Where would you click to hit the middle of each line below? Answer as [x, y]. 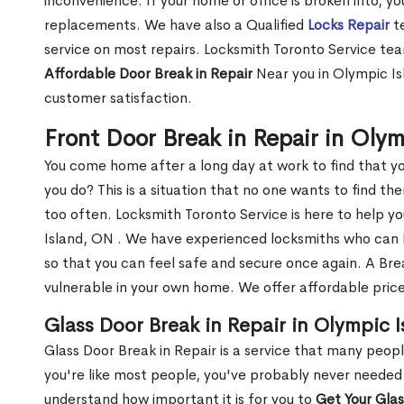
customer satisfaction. [118, 98]
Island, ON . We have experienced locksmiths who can [223, 239]
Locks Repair [349, 25]
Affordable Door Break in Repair [148, 74]
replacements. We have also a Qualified [176, 25]
